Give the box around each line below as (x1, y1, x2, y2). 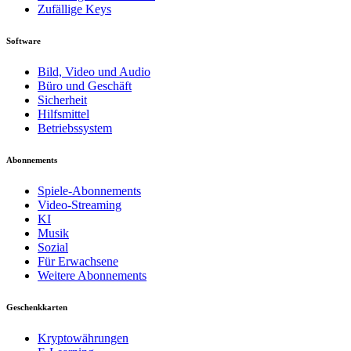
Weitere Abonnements (38, 268, 147, 282)
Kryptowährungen (38, 331, 128, 345)
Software (6, 35, 41, 45)
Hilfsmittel (38, 107, 89, 121)
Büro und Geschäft (38, 78, 132, 92)
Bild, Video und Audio (38, 64, 150, 78)
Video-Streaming (38, 197, 121, 212)
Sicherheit (38, 92, 87, 107)
